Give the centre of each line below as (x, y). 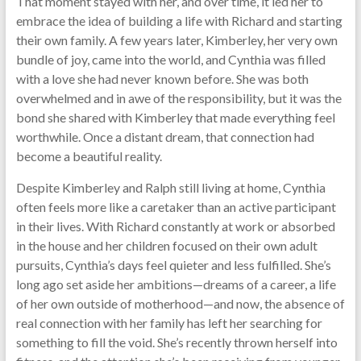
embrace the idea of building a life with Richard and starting (179, 21)
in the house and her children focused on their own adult (166, 245)
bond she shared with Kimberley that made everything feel (175, 117)
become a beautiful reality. (89, 156)
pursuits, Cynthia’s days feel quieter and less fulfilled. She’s (173, 265)
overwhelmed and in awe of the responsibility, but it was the (178, 98)
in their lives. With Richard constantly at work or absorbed (175, 226)
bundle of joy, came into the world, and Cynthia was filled (170, 59)
